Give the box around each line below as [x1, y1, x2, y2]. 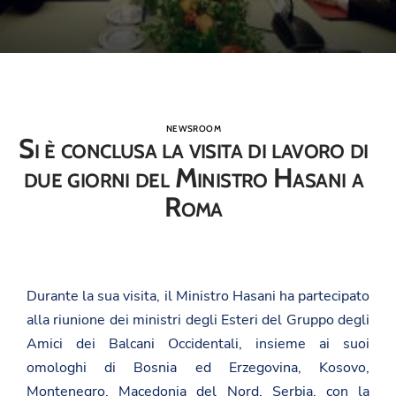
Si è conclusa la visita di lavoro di [19, 132, 369, 165]
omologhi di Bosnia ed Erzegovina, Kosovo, [27, 357, 369, 377]
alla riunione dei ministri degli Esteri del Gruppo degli [27, 309, 369, 330]
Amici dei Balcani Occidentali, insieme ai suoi [27, 333, 369, 354]
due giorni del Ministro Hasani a [23, 161, 364, 194]
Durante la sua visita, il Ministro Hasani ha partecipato [27, 286, 369, 306]
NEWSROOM [165, 123, 222, 134]
